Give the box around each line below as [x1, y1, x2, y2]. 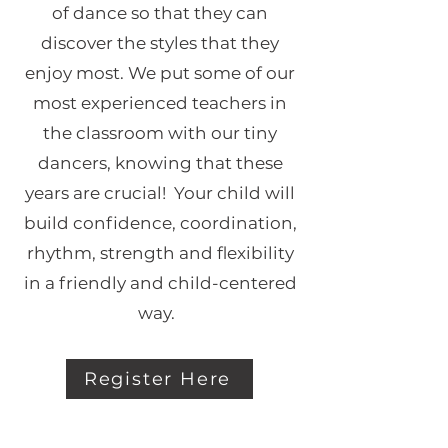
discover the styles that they [41, 33, 279, 53]
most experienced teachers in [33, 93, 287, 113]
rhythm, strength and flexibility [26, 243, 294, 263]
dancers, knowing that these [37, 153, 283, 173]
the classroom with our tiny [43, 123, 277, 143]
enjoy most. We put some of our [25, 63, 295, 83]
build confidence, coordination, [23, 213, 297, 233]
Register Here [83, 368, 232, 390]
